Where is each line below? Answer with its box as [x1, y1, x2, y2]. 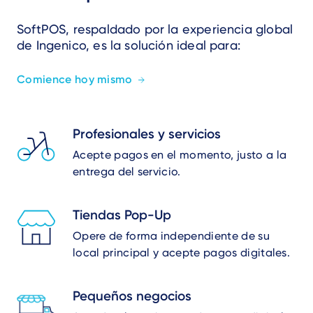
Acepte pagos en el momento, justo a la [73, 148, 287, 161]
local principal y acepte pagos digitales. [73, 246, 291, 259]
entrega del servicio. [73, 165, 181, 178]
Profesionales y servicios [73, 126, 221, 142]
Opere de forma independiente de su [73, 229, 270, 242]
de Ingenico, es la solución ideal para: [17, 38, 241, 52]
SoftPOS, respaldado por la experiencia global [17, 22, 293, 36]
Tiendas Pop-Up [73, 207, 171, 223]
